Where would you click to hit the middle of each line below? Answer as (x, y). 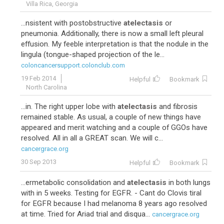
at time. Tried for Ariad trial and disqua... (85, 214)
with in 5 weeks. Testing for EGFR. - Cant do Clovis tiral (111, 193)
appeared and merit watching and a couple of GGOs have (114, 127)
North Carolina (46, 87)
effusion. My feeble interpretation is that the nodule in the (115, 44)
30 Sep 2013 (39, 162)
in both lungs (188, 182)
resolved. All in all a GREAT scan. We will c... (92, 138)
